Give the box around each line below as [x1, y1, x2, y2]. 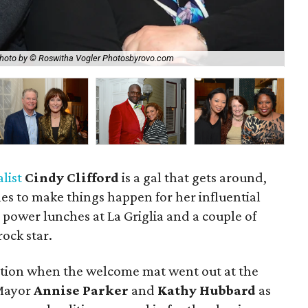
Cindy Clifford [25, 169, 120, 186]
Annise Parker [34, 282, 129, 298]
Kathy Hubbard [157, 282, 259, 298]
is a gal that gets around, [119, 169, 267, 186]
